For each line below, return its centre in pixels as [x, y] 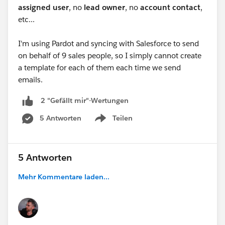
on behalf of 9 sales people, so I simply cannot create [110, 55]
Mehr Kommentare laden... [64, 177]
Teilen [123, 118]
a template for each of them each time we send [99, 67]
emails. [30, 79]
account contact [170, 7]
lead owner [104, 7]
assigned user [43, 7]
